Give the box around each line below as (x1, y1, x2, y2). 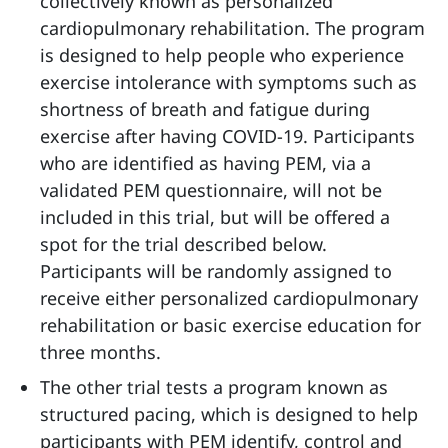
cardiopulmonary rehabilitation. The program (40, 16, 425, 40)
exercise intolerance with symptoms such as (40, 70, 417, 94)
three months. (40, 340, 161, 364)
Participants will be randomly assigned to (40, 259, 392, 283)
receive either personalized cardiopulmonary (40, 286, 418, 310)
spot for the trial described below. (40, 232, 327, 256)
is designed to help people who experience (40, 43, 404, 67)
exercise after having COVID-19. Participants (40, 124, 415, 148)
